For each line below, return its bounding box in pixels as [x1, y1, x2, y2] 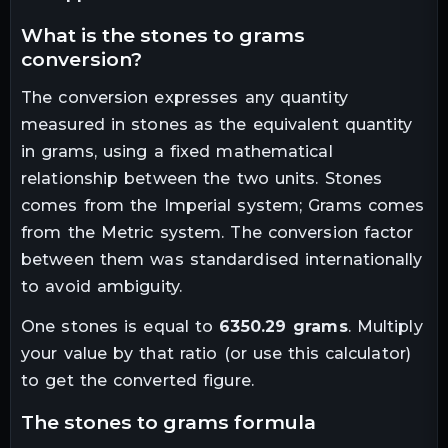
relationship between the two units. [21, 169, 319, 189]
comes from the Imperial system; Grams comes [21, 196, 425, 216]
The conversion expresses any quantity [21, 88, 348, 108]
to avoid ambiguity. [21, 277, 182, 297]
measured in [21, 115, 126, 135]
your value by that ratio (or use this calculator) [21, 343, 411, 363]
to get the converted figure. [21, 370, 254, 390]
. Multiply [347, 316, 423, 336]
